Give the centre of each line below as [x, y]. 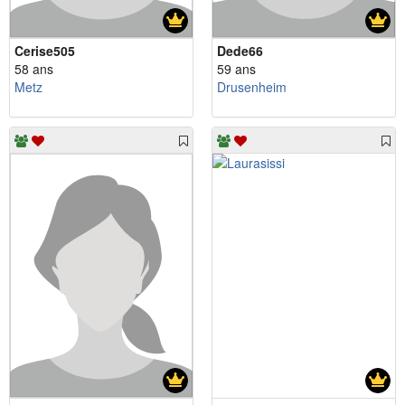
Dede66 [240, 51]
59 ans [236, 69]
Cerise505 [45, 51]
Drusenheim [252, 87]
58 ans [34, 69]
